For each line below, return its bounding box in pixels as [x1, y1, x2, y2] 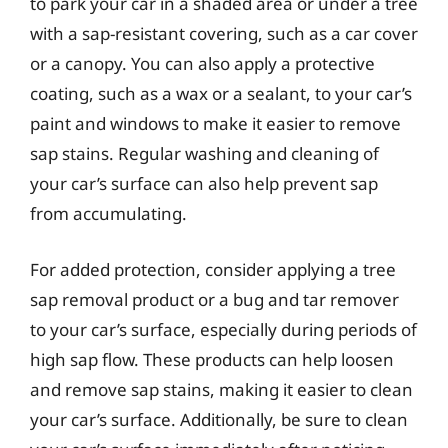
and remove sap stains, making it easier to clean [30, 377, 413, 401]
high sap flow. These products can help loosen [30, 347, 394, 371]
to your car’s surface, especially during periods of [30, 317, 417, 341]
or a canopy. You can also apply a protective [30, 52, 375, 75]
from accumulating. [30, 202, 187, 225]
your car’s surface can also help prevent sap [30, 172, 378, 195]
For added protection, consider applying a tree [30, 257, 396, 281]
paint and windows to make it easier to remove [30, 112, 401, 135]
